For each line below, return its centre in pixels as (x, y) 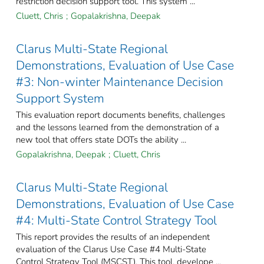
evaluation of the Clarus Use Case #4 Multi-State (111, 250)
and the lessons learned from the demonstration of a (118, 128)
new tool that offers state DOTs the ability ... (101, 140)
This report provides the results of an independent (113, 237)
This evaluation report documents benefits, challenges (121, 115)
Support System (60, 99)
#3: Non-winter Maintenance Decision (120, 82)
